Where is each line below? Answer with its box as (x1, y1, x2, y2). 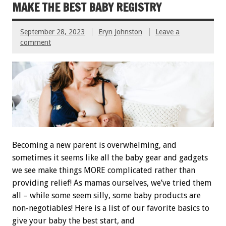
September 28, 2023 (20, 28, 85, 36)
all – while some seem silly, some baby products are (12, 191, 201, 201)
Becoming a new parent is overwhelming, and (12, 140, 177, 150)
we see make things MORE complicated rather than (12, 165, 195, 176)
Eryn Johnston (98, 28, 142, 36)
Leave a (155, 28, 180, 36)
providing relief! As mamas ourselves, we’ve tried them (12, 178, 211, 188)
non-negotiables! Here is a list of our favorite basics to (12, 203, 209, 213)
